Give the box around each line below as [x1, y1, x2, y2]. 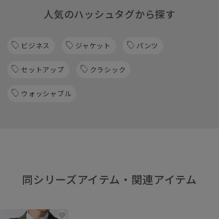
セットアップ [21, 64, 65, 74]
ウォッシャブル [21, 88, 72, 98]
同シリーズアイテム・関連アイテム [22, 171, 197, 187]
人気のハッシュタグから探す [43, 6, 175, 21]
